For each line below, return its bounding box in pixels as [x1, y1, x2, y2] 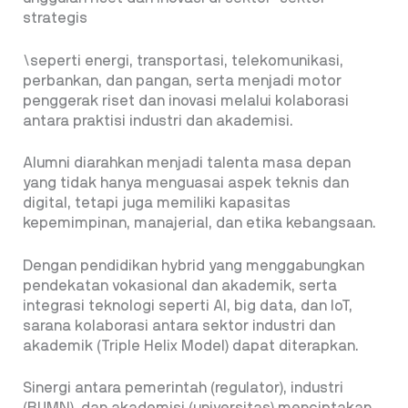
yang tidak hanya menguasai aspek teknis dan [23, 176, 349, 191]
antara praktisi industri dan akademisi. [23, 113, 293, 128]
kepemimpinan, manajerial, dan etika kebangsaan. [23, 216, 376, 231]
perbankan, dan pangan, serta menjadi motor [23, 73, 342, 88]
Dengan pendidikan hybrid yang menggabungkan [23, 258, 364, 273]
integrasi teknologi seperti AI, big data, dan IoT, [23, 298, 352, 313]
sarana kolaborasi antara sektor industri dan [23, 318, 335, 333]
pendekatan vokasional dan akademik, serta [23, 278, 337, 293]
